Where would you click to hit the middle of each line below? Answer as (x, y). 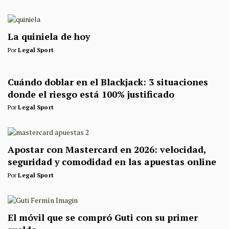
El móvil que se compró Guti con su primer (103, 218)
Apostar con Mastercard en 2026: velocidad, (107, 150)
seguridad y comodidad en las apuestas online (112, 162)
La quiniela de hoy (49, 36)
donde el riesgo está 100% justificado (91, 94)
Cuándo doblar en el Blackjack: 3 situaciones (108, 82)
